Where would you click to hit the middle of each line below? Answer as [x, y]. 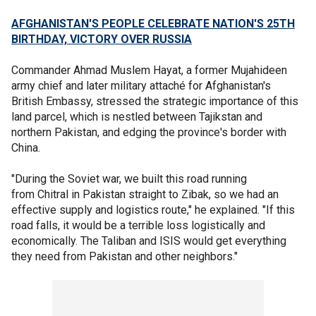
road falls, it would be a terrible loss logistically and [138, 225]
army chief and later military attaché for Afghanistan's [141, 85]
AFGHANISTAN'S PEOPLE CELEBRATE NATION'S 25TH [153, 23]
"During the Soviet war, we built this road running [129, 178]
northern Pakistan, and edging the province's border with [149, 132]
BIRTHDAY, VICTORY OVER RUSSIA [102, 39]
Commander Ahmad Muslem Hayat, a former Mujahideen [149, 70]
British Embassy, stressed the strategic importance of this [155, 101]
